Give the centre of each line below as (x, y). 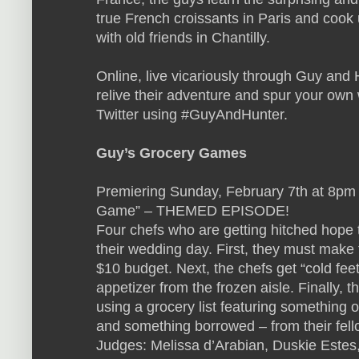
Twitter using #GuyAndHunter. (192, 114)
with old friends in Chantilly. (183, 37)
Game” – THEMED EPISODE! (193, 210)
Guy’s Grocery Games (171, 153)
